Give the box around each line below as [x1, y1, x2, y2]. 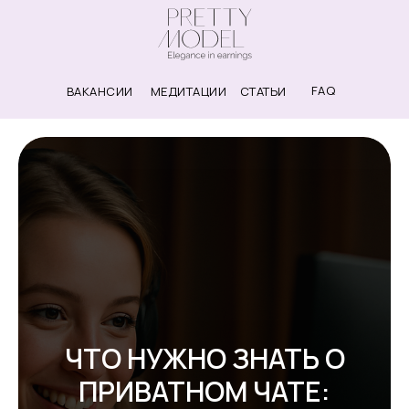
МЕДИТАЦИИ [150, 83, 227, 100]
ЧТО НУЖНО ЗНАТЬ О [64, 340, 345, 377]
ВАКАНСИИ [66, 83, 133, 100]
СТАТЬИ [239, 83, 287, 100]
